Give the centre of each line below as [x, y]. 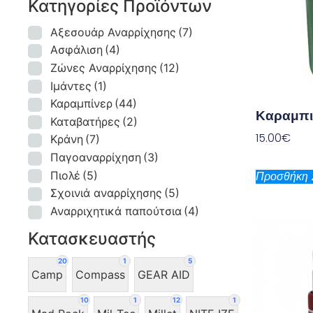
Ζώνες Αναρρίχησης [104, 67]
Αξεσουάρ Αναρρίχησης [114, 32]
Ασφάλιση [77, 50]
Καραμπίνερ [82, 104]
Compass [101, 274]
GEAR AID [164, 274]
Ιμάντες [71, 86]
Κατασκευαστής [92, 239]
